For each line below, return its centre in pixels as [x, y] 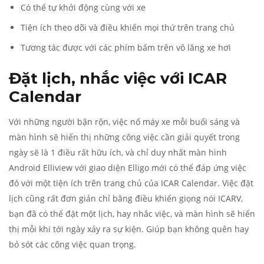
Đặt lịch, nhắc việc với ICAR [118, 78]
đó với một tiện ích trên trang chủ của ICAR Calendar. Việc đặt [131, 183]
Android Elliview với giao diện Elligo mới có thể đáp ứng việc [128, 168]
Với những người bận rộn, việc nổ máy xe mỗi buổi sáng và [124, 122]
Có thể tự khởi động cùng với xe [83, 7]
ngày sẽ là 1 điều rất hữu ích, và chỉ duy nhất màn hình [118, 152]
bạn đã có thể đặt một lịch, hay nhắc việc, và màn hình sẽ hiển [132, 214]
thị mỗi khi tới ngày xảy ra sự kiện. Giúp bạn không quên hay [129, 229]
